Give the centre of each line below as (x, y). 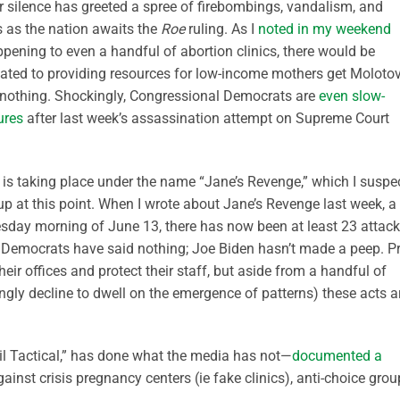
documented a (337, 356)
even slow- (352, 96)
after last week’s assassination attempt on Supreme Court (206, 118)
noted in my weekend (325, 29)
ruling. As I (221, 29)
